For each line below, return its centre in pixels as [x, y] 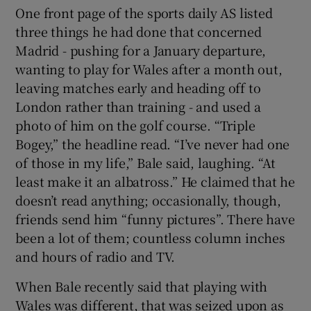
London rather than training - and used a [138, 106]
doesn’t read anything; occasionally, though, [148, 200]
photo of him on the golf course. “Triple [135, 125]
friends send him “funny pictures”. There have [155, 218]
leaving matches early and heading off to [138, 87]
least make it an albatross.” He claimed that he [155, 181]
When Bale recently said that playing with [142, 286]
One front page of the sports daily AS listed [144, 12]
